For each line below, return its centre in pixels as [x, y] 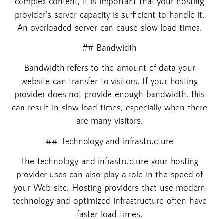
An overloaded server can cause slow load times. [109, 27]
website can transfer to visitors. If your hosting [109, 81]
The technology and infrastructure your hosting [109, 161]
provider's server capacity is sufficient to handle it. [109, 14]
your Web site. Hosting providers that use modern [109, 187]
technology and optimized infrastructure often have [109, 201]
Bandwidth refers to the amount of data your [109, 68]
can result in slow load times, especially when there [109, 107]
